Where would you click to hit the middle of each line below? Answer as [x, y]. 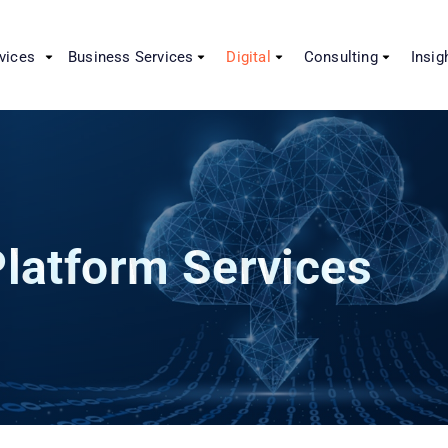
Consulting [340, 57]
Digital [248, 57]
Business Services [130, 57]
